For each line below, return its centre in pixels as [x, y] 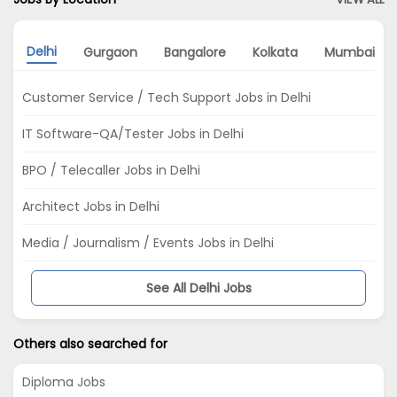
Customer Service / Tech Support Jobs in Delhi [167, 98]
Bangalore [195, 52]
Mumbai [350, 52]
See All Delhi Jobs [198, 288]
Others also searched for [90, 344]
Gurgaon [110, 52]
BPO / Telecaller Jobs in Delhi [111, 171]
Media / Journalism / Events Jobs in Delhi [148, 243]
